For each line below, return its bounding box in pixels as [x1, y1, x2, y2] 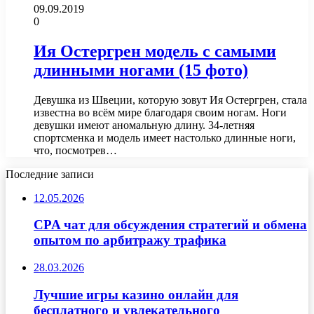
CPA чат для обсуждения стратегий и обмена [34, 217, 307, 233]
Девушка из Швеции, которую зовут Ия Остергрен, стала [34, 93, 307, 106]
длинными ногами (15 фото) [34, 60, 248, 79]
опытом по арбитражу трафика [34, 233, 226, 248]
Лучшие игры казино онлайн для [34, 287, 238, 302]
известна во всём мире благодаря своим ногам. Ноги [34, 106, 287, 118]
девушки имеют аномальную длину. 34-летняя [34, 118, 254, 131]
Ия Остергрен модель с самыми [34, 41, 276, 60]
